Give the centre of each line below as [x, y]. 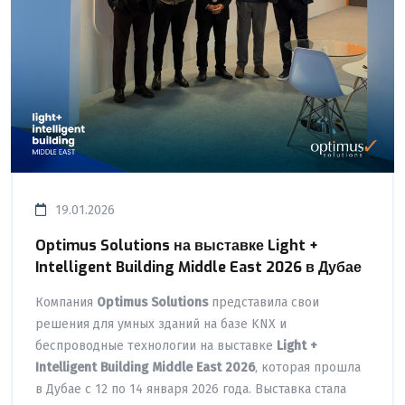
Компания [66, 302]
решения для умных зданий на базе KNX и [161, 324]
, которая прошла [308, 367]
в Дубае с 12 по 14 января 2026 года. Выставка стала [191, 389]
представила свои [264, 302]
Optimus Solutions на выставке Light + [177, 245]
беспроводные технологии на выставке [156, 345]
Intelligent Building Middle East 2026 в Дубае [198, 267]
